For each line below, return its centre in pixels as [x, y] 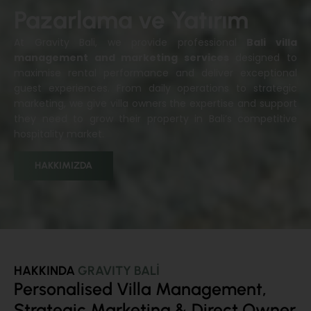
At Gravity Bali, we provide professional [131, 42]
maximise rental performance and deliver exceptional [155, 73]
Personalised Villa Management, [140, 289]
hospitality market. [59, 134]
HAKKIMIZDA [64, 166]
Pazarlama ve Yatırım [131, 20]
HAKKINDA [46, 271]
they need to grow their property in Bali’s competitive [155, 118]
